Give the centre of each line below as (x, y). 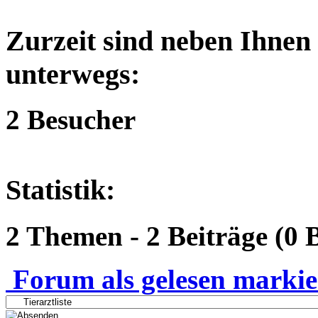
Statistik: (60, 190)
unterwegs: (73, 74)
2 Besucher (71, 120)
